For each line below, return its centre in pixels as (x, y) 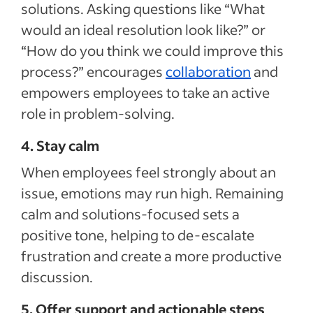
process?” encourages (93, 71)
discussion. (57, 276)
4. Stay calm (60, 145)
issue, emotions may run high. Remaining (152, 192)
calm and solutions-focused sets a (130, 213)
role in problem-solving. (98, 113)
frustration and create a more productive (151, 255)
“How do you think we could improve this (152, 50)
